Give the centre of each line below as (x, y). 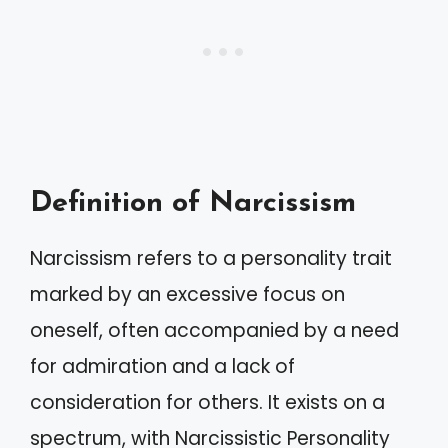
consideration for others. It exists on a (207, 402)
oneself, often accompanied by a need (214, 330)
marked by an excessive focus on (187, 294)
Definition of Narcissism (193, 203)
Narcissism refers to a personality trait (211, 258)
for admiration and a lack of (162, 366)
